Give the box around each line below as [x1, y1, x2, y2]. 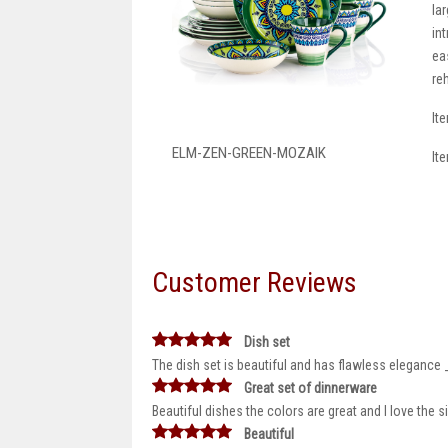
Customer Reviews [152, 266, 357, 299]
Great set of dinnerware [244, 380, 377, 396]
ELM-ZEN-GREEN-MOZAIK [172, 144, 326, 162]
